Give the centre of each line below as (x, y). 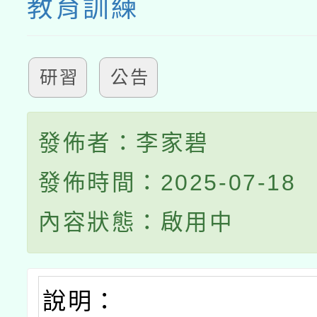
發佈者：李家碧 (124, 143)
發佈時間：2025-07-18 (167, 183)
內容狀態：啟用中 (136, 222)
